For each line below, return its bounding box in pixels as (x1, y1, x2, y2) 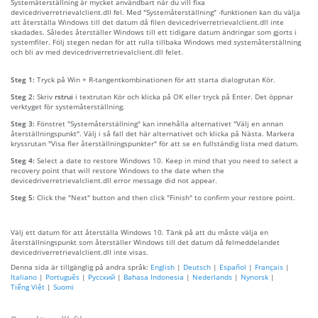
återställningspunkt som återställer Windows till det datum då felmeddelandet (11, 236, 280, 247)
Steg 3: (11, 118, 37, 128)
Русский (88, 271, 115, 282)
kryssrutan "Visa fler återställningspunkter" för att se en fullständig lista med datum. (11, 138, 299, 148)
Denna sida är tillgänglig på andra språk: (11, 261, 150, 272)
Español (219, 261, 246, 272)
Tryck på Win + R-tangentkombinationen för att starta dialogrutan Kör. (37, 74, 275, 84)
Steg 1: (11, 74, 37, 84)
